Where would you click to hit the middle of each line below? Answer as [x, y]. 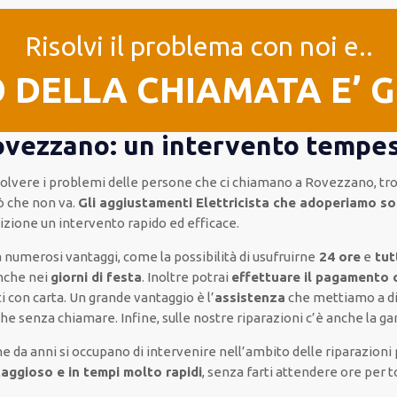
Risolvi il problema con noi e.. [198, 46]
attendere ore [319, 372]
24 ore [339, 257]
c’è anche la [343, 318]
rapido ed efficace [183, 223]
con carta [36, 297]
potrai [210, 277]
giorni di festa [97, 277]
